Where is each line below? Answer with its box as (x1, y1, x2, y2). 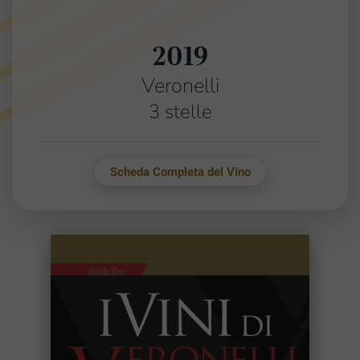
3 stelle (148, 99, 212, 125)
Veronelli (141, 72, 219, 100)
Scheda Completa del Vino (109, 163, 251, 181)
